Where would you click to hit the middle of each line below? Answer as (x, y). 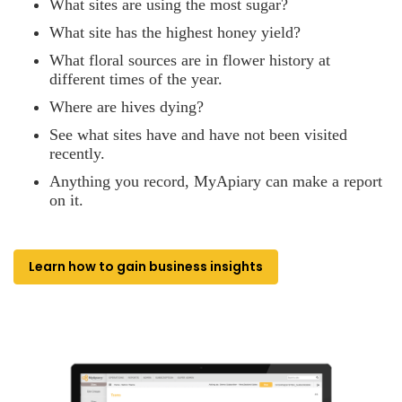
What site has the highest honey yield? (175, 32)
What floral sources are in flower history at (190, 60)
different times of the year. (136, 79)
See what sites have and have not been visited (198, 134)
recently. (77, 153)
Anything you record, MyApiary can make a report (216, 181)
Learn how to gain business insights (146, 266)
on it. (66, 200)
